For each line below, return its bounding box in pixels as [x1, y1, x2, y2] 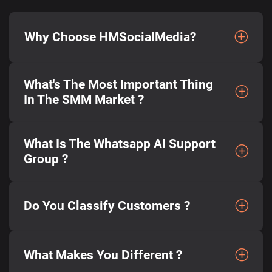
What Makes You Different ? [24, 247, 182, 262]
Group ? [24, 151, 68, 166]
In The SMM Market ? [24, 92, 144, 107]
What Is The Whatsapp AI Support [24, 136, 216, 151]
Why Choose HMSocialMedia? [24, 29, 196, 44]
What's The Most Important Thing [24, 76, 213, 92]
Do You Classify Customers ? [24, 198, 190, 213]
